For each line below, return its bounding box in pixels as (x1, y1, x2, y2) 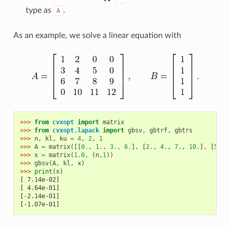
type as (25, 6, 53, 14)
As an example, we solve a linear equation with (13, 31, 181, 40)
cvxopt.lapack (52, 126, 99, 134)
